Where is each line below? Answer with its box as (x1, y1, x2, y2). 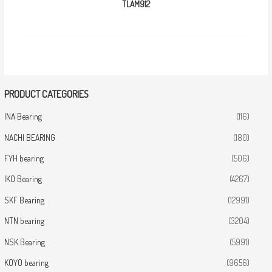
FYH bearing (4, 152, 44, 163)
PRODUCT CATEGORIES (4, 87, 89, 100)
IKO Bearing (4, 174, 42, 185)
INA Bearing (4, 111, 42, 122)
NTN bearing (4, 216, 45, 226)
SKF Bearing (4, 194, 45, 205)
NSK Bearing (4, 236, 46, 247)
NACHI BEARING (4, 132, 56, 143)
